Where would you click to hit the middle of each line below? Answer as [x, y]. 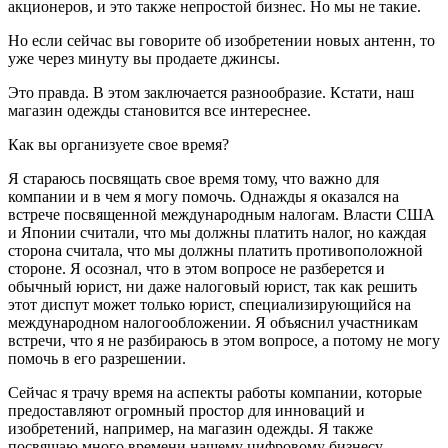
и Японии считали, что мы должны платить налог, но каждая [217, 232]
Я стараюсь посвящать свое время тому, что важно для [193, 178]
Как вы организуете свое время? [118, 144]
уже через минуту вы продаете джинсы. [144, 58]
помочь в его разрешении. [97, 358]
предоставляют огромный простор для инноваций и [186, 410]
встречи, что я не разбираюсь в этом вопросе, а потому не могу [224, 340]
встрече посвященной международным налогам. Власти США [221, 214]
